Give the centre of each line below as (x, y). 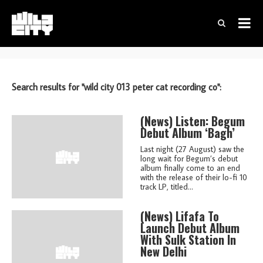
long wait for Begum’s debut (189, 159)
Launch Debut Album (190, 227)
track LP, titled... (167, 187)
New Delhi (163, 251)
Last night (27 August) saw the (192, 149)
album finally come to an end (190, 168)
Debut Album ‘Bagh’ (188, 133)
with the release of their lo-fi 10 (194, 177)
